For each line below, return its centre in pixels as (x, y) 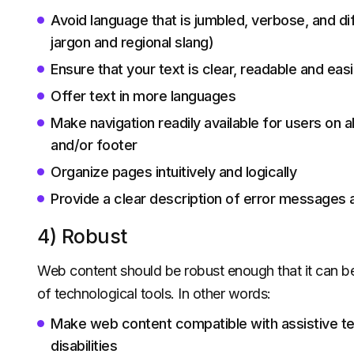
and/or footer (94, 145)
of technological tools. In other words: (154, 294)
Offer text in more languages (143, 96)
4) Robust (82, 236)
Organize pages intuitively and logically (173, 172)
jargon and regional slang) (132, 42)
